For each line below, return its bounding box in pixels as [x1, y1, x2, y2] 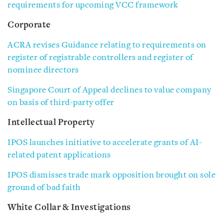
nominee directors [7, 66, 79, 74]
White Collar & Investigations [7, 203, 131, 212]
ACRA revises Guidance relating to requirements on [7, 41, 206, 49]
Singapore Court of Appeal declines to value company [7, 86, 211, 94]
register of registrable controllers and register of [7, 53, 193, 62]
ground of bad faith [7, 183, 81, 192]
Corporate [7, 21, 51, 29]
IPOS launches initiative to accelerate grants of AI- [7, 138, 202, 147]
